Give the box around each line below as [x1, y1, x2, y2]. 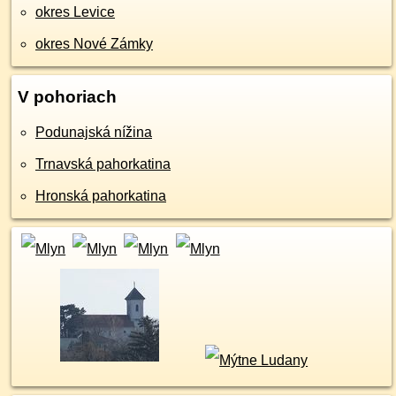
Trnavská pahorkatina [35, 156, 171, 171]
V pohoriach [18, 88, 117, 106]
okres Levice [35, 4, 115, 19]
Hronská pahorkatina [35, 188, 166, 203]
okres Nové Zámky [35, 36, 153, 51]
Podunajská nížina [35, 125, 152, 140]
